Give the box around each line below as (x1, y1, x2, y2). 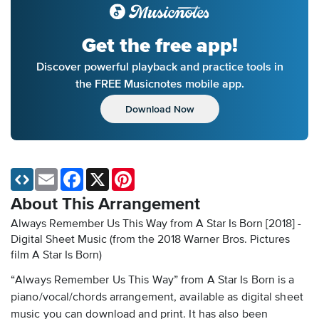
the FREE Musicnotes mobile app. (75, 77, 244, 90)
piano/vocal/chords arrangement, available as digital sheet (11, 292, 303, 304)
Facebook (83, 169, 127, 179)
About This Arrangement (11, 196, 200, 214)
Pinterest (135, 169, 174, 179)
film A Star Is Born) (11, 250, 102, 262)
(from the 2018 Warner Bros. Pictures (110, 234, 290, 246)
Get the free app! (81, 33, 238, 58)
